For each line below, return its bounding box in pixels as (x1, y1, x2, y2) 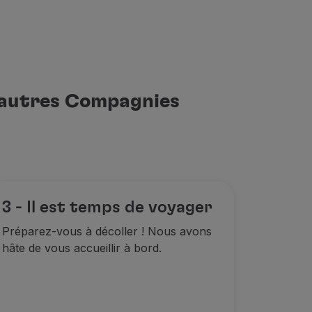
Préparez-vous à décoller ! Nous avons (1, 224, 212, 238)
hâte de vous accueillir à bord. (1, 241, 162, 255)
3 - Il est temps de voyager (1, 199, 212, 216)
